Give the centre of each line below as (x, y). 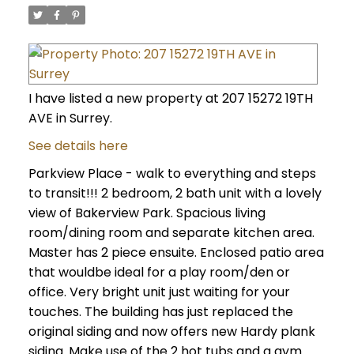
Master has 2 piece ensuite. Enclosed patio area (176, 253)
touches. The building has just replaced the (160, 312)
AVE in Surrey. (70, 119)
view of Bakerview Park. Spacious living (147, 213)
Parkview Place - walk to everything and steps (172, 174)
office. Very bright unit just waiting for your (159, 292)
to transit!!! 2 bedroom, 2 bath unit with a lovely (175, 194)
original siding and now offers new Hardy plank (171, 332)
